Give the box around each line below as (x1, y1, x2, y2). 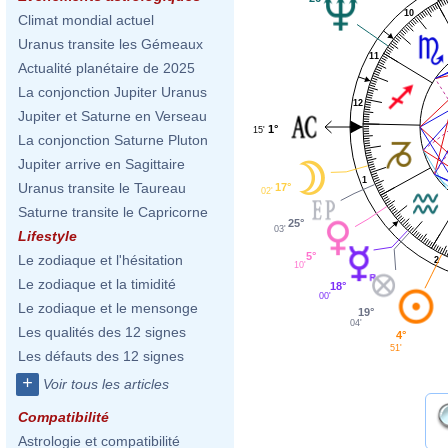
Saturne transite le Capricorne (18, 204, 208, 220)
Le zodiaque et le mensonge (18, 300, 198, 316)
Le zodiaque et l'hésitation (18, 252, 183, 268)
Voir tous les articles (43, 376, 169, 392)
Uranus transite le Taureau (18, 180, 186, 196)
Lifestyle (18, 228, 77, 244)
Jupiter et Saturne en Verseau (18, 108, 207, 124)
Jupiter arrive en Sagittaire (18, 156, 185, 172)
